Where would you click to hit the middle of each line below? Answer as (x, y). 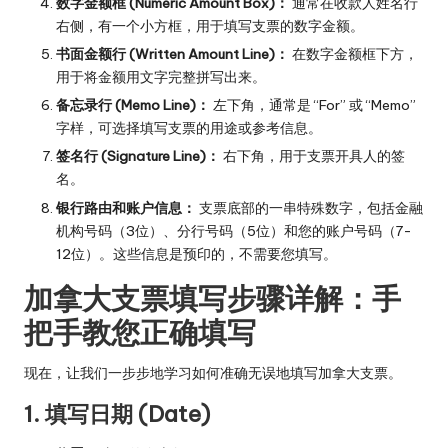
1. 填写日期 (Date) (117, 413)
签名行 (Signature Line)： (138, 156)
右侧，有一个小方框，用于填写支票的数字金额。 (210, 26)
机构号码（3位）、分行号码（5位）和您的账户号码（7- (234, 230)
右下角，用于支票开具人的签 (312, 156)
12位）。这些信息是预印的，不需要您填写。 (196, 253)
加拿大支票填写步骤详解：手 (212, 298)
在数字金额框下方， (353, 54)
